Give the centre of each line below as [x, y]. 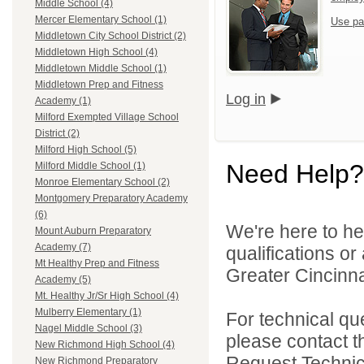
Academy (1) [63, 101]
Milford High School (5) [86, 150]
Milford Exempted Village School [107, 117]
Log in [246, 99]
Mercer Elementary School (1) [101, 20]
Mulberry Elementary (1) [88, 312]
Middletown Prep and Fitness [99, 85]
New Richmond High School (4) [105, 345]
